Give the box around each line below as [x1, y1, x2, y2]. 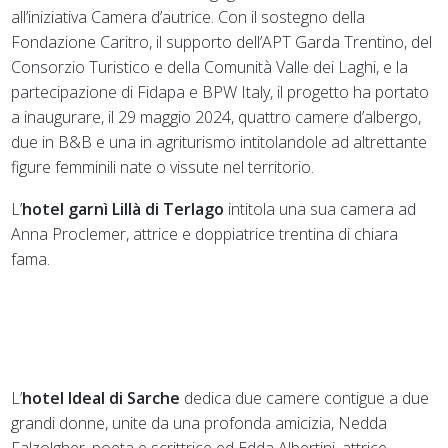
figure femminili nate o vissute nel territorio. [11, 155, 315, 178]
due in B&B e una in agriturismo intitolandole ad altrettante [11, 130, 428, 153]
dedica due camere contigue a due [180, 386, 430, 409]
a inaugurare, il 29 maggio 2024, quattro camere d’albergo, [11, 105, 422, 128]
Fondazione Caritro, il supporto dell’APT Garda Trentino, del [11, 30, 433, 53]
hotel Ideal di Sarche [22, 386, 181, 409]
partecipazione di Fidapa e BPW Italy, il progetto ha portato [11, 80, 430, 103]
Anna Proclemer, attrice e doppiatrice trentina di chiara [11, 222, 399, 245]
